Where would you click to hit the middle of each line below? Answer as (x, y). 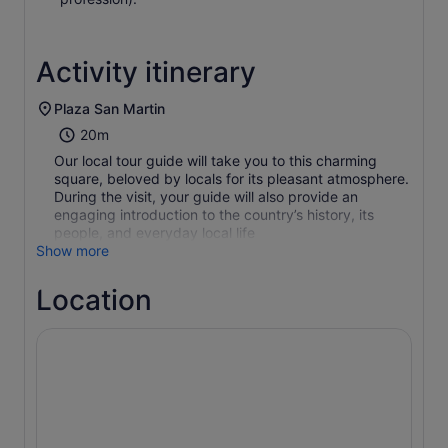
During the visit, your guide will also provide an (206, 196)
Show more (72, 250)
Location (94, 300)
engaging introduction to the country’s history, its (214, 214)
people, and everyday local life (154, 232)
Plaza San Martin (109, 108)
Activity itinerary (146, 72)
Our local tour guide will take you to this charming (215, 160)
